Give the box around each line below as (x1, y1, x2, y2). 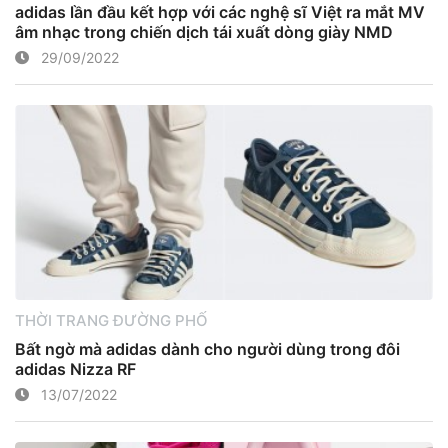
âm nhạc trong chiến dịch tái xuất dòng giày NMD (15, 22, 393, 42)
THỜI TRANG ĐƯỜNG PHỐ (15, 310, 208, 330)
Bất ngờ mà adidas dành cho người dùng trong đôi (15, 339, 400, 359)
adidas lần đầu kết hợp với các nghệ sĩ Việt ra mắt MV (15, 2, 425, 22)
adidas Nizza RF (15, 359, 136, 379)
